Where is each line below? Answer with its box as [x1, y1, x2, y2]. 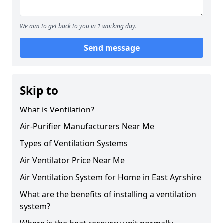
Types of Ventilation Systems [20, 138, 128, 149]
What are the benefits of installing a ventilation [20, 189, 196, 200]
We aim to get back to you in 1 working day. [20, 22, 137, 31]
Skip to [20, 83, 58, 99]
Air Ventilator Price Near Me [20, 155, 125, 166]
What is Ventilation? [20, 104, 94, 115]
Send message [83, 42, 140, 54]
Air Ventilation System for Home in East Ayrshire [20, 172, 201, 183]
